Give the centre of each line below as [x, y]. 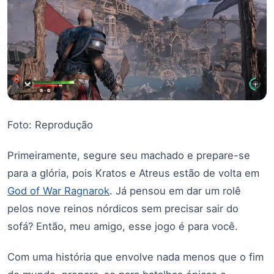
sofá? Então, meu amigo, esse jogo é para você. [123, 227]
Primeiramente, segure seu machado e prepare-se [129, 156]
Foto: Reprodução [50, 125]
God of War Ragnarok [58, 191]
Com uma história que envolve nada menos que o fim [135, 257]
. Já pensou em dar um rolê [175, 191]
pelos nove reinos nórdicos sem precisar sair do [123, 209]
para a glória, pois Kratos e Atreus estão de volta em [133, 173]
